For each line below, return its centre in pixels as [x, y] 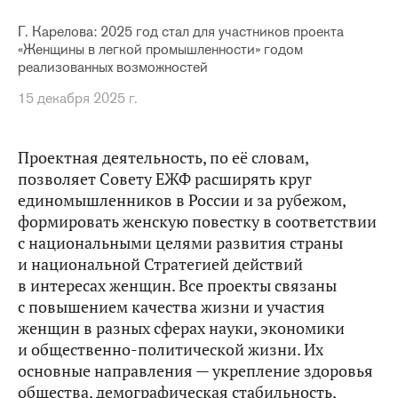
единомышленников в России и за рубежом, [182, 200]
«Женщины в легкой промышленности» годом [160, 49]
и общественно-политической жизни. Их [171, 350]
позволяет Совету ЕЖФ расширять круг [165, 179]
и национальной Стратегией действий [160, 264]
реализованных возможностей [113, 67]
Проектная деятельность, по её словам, [163, 158]
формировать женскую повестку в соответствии [197, 222]
